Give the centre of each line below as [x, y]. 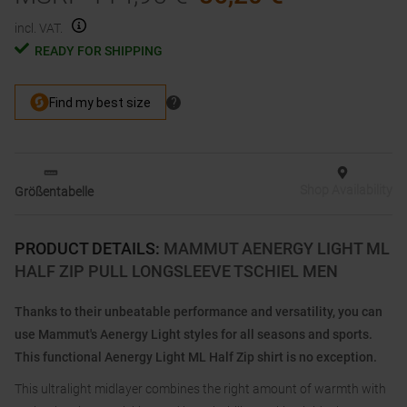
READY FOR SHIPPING [99, 51]
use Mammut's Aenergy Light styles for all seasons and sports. [194, 335]
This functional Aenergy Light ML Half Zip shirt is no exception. [196, 357]
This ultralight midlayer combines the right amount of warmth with [200, 389]
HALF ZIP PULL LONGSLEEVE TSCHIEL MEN [176, 272]
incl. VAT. [39, 29]
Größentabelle [54, 192]
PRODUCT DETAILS [85, 249]
